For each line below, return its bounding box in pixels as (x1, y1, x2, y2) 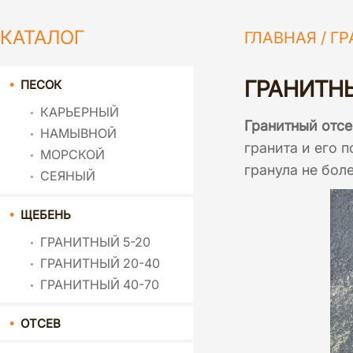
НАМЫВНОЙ (40, 125, 117, 142)
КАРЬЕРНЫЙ (40, 104, 119, 121)
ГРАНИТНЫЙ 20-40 (40, 255, 160, 272)
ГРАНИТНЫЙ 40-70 (40, 277, 159, 293)
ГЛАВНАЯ (244, 28, 317, 48)
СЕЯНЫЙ (40, 168, 95, 184)
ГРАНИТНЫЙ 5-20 (40, 234, 150, 251)
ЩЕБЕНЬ (20, 207, 71, 223)
